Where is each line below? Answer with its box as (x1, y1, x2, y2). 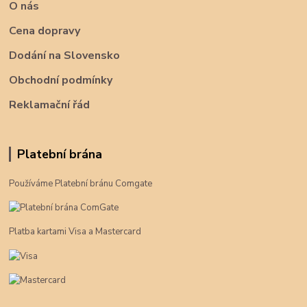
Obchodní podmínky (9, 73, 113, 88)
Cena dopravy (9, 23, 81, 39)
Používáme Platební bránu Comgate (9, 177, 153, 190)
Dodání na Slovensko (9, 48, 121, 64)
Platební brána (16, 146, 102, 163)
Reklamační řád (9, 97, 90, 113)
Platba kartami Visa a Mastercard (9, 225, 142, 238)
